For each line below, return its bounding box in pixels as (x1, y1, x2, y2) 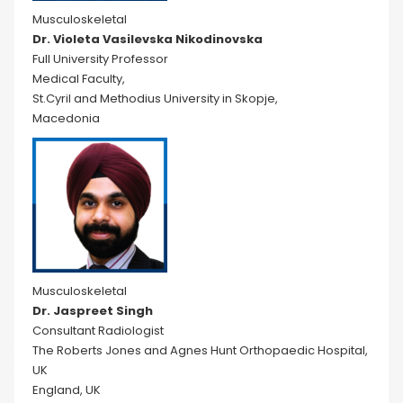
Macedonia (32, 110, 100, 127)
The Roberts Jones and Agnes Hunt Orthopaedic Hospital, (32, 342, 368, 359)
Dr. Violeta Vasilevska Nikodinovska (32, 31, 263, 48)
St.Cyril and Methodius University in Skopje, (32, 90, 278, 107)
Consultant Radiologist (32, 322, 164, 339)
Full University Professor (32, 50, 168, 67)
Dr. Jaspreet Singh (32, 302, 153, 319)
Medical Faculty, (32, 70, 125, 87)
